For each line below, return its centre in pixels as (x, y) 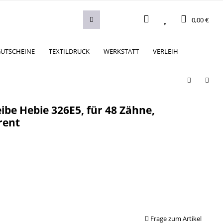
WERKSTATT (121, 51)
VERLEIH (166, 51)
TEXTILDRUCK (69, 51)
